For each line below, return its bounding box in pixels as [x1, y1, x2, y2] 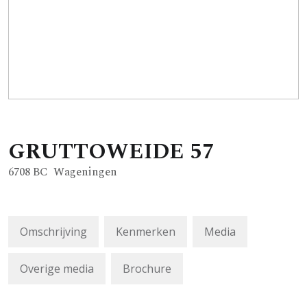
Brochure [123, 260, 171, 276]
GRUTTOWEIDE [8, 134, 184, 169]
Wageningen [53, 163, 117, 180]
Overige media [20, 260, 94, 276]
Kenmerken [116, 223, 175, 239]
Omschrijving [20, 223, 87, 239]
